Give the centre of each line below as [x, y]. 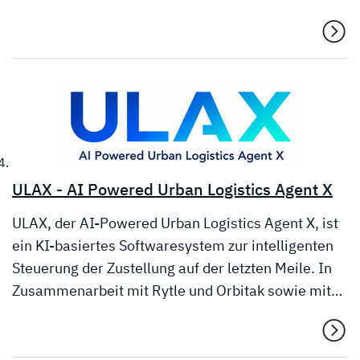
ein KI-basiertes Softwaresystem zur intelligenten [173, 246]
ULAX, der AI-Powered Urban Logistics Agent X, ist [175, 223]
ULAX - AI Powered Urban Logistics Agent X [172, 190]
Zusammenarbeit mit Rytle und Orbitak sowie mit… [177, 291]
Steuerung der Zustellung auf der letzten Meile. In [172, 268]
